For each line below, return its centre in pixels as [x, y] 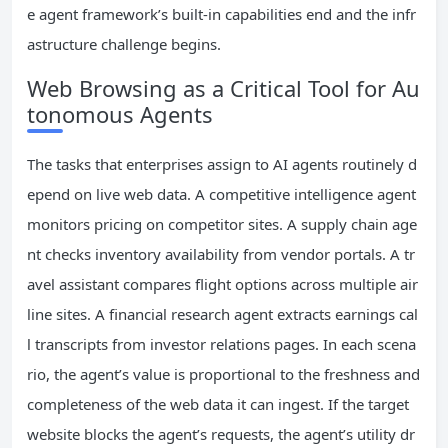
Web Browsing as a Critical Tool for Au [223, 88]
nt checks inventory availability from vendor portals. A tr [221, 254]
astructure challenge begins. [124, 44]
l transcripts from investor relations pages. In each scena [221, 344]
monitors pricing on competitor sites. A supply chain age [222, 224]
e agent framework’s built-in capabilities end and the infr [221, 14]
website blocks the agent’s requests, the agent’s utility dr [221, 434]
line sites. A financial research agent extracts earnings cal [222, 314]
